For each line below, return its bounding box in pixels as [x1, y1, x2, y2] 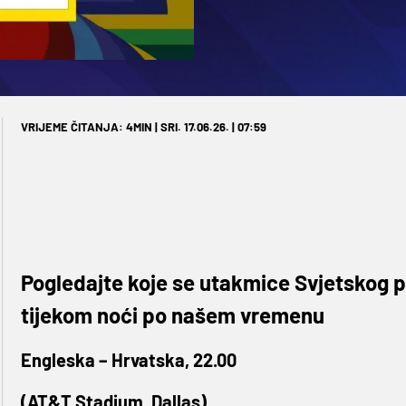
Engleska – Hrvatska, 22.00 [20, 349, 237, 372]
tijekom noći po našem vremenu [20, 302, 324, 329]
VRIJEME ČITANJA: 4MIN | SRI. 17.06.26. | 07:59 [20, 120, 266, 135]
